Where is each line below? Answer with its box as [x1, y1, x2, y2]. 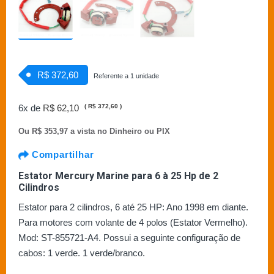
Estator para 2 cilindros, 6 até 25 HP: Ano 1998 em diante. [18, 201, 248, 212]
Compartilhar [29, 149, 94, 160]
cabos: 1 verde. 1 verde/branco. [18, 247, 145, 258]
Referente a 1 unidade [94, 72, 159, 80]
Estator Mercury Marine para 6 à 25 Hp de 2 [18, 169, 218, 182]
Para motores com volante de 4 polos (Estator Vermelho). [18, 217, 248, 228]
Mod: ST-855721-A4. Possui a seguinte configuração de [18, 232, 240, 243]
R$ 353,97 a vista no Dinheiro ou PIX [32, 126, 170, 136]
